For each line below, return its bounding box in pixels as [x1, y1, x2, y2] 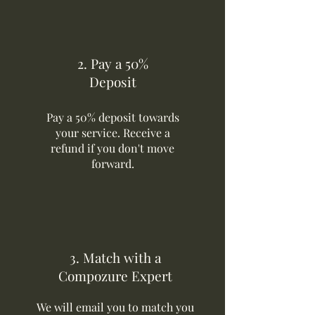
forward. [91, 156, 134, 171]
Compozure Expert [58, 266, 172, 285]
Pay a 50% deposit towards [46, 110, 179, 124]
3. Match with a [70, 248, 161, 266]
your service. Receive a [55, 125, 170, 140]
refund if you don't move [51, 141, 174, 155]
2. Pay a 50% [77, 54, 148, 72]
